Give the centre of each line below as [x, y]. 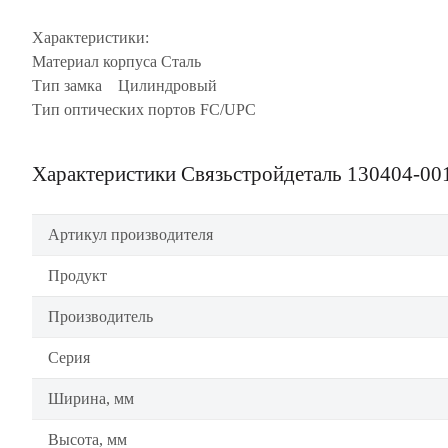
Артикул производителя [130, 234]
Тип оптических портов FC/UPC [144, 109]
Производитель [100, 316]
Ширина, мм [91, 398]
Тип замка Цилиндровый [124, 85]
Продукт [77, 275]
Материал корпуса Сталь [116, 61]
